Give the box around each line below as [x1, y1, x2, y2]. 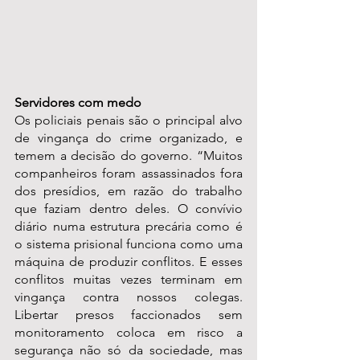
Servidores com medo [14, 95, 141, 111]
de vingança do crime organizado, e [14, 130, 243, 146]
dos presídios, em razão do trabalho [14, 183, 243, 199]
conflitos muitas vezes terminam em [14, 272, 243, 288]
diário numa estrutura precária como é [14, 219, 243, 235]
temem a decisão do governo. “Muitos [14, 148, 243, 164]
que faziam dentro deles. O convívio [14, 201, 243, 217]
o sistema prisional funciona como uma [14, 236, 243, 252]
